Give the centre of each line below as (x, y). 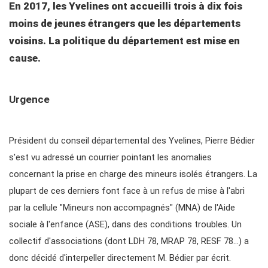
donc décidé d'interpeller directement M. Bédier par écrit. (120, 258)
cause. (25, 58)
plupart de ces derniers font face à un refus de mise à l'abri (127, 191)
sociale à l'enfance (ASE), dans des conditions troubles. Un (125, 225)
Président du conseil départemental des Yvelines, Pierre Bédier (132, 141)
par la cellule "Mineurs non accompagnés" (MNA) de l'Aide (122, 208)
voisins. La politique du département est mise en (124, 41)
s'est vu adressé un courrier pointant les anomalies (110, 158)
